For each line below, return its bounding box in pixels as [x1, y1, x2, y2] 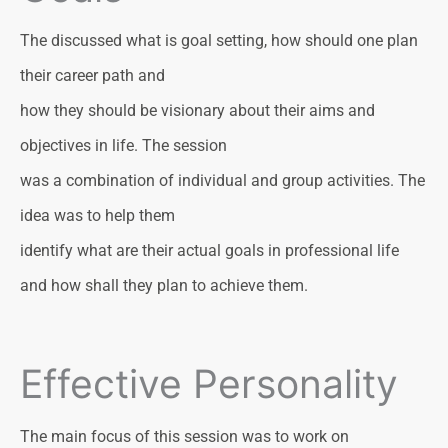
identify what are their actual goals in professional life [20, 241, 399, 261]
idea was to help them [20, 206, 175, 226]
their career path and [20, 66, 165, 86]
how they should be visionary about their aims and [20, 101, 375, 121]
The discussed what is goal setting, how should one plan [20, 31, 418, 51]
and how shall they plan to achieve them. [20, 276, 308, 296]
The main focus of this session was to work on [20, 426, 349, 446]
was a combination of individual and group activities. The [20, 171, 425, 191]
